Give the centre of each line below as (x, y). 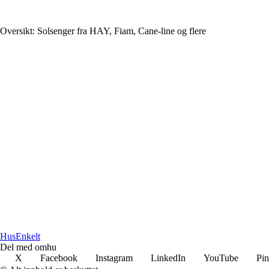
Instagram (114, 258)
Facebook (59, 258)
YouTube (221, 258)
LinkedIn (168, 258)
